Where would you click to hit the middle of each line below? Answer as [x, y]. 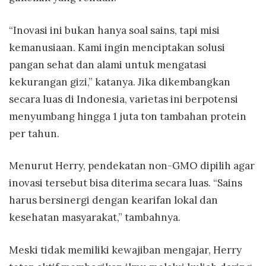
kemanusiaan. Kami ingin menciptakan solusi [117, 47]
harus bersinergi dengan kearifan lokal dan [113, 200]
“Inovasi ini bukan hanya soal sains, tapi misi [114, 30]
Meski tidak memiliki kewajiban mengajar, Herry [125, 250]
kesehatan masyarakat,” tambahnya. [95, 218]
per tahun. [34, 133]
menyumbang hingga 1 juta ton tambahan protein [128, 116]
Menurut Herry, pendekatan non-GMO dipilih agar [132, 166]
